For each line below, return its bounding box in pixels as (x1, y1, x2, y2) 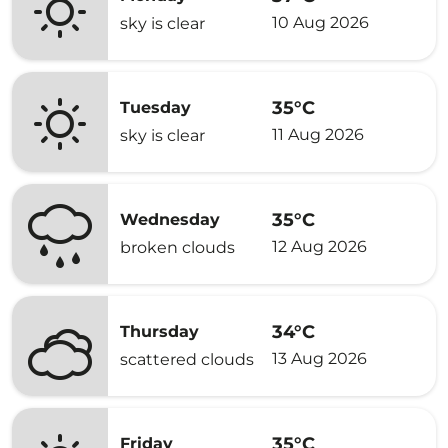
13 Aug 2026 (272, 348, 367, 368)
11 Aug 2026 (272, 124, 364, 144)
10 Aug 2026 (272, 12, 369, 32)
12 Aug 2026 (272, 236, 367, 256)
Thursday (120, 322, 199, 341)
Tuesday (120, 98, 191, 117)
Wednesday (120, 210, 220, 229)
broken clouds (120, 238, 235, 257)
